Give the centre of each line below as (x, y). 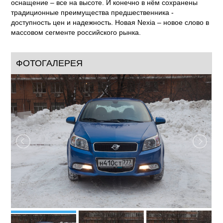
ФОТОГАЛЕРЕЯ (50, 63)
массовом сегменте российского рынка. (76, 32)
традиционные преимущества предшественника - (93, 12)
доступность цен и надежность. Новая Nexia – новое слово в (110, 22)
